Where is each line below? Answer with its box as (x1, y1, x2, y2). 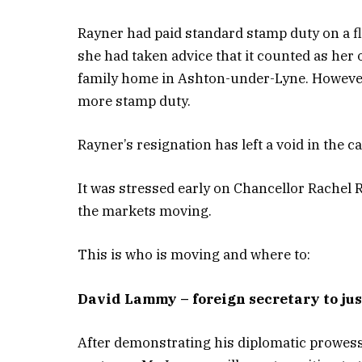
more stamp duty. (78, 91, 192, 110)
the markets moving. (78, 202, 213, 221)
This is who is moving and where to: (78, 246, 311, 264)
